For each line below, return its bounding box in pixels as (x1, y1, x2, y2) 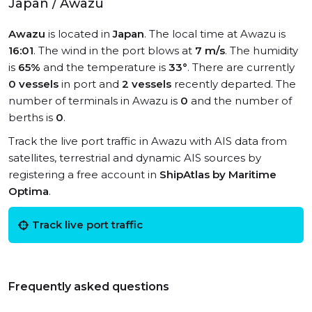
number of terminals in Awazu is (8, 94, 180, 107)
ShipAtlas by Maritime (159, 168, 276, 181)
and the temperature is (40, 61, 169, 74)
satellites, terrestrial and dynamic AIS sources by (8, 151, 261, 164)
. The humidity (225, 44, 298, 57)
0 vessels (8, 77, 58, 91)
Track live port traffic (32, 218, 143, 231)
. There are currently (187, 61, 295, 74)
